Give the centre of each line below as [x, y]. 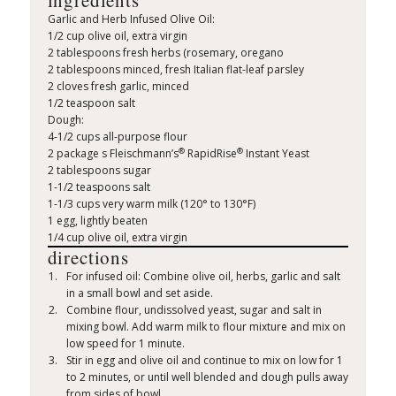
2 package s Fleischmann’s [113, 154]
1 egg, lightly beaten [97, 221]
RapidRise [210, 154]
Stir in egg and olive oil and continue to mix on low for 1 [205, 361]
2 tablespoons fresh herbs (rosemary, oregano [165, 53]
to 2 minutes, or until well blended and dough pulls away [208, 377]
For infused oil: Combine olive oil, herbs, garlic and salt [204, 277]
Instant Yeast [276, 154]
